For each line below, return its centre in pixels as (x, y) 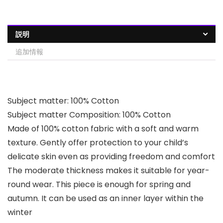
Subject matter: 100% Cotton (63, 101)
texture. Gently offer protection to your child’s (98, 143)
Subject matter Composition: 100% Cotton (89, 115)
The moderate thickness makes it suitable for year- (109, 171)
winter (20, 213)
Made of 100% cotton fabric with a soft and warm (103, 129)
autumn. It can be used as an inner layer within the (106, 199)
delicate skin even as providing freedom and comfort (111, 157)
